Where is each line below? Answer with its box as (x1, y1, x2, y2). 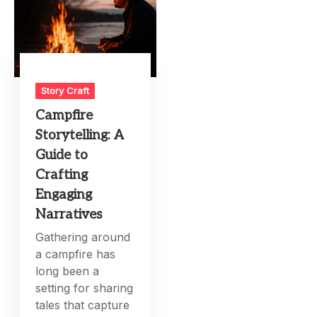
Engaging (35, 187, 93, 204)
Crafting (35, 167, 88, 184)
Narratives (35, 207, 103, 224)
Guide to (35, 147, 88, 164)
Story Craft (41, 85, 90, 97)
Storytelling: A (35, 127, 125, 144)
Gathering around (35, 230, 131, 245)
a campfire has (35, 247, 116, 262)
